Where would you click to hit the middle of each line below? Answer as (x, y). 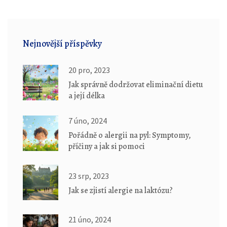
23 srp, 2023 (89, 176)
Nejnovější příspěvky (62, 44)
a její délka (87, 96)
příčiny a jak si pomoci (107, 147)
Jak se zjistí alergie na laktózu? (121, 190)
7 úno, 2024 (88, 121)
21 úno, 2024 (90, 220)
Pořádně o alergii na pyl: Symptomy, (130, 136)
